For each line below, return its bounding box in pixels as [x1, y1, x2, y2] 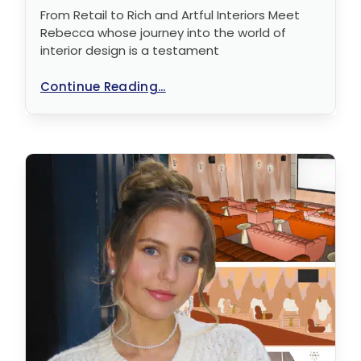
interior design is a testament [40, 41, 219, 59]
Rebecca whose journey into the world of [40, 23, 286, 41]
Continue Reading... [40, 77, 166, 95]
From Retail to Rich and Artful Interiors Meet [40, 6, 300, 23]
